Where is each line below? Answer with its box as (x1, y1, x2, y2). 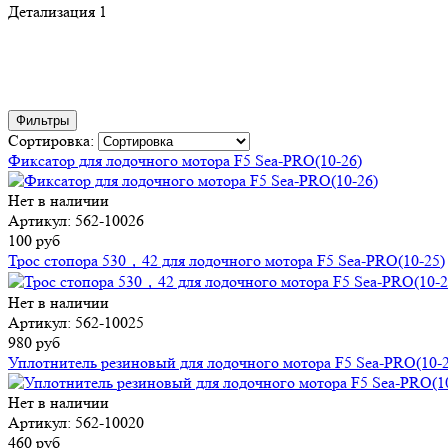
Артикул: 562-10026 (8, 211, 144, 231)
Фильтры (16, 113, 69, 129)
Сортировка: (8, 131, 98, 151)
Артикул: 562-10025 (8, 313, 144, 333)
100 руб (8, 231, 60, 251)
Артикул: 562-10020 (8, 413, 144, 433)
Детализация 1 (8, 2, 107, 22)
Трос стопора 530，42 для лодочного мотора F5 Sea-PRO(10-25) (8, 251, 445, 271)
